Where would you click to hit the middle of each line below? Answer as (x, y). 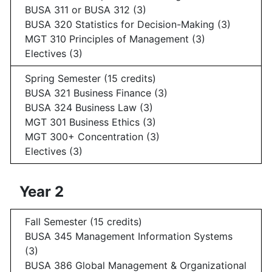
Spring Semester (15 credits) (90, 79)
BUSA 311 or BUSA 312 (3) (86, 10)
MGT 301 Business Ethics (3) (90, 122)
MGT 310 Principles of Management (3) (115, 39)
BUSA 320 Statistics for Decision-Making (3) (128, 25)
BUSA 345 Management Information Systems (129, 236)
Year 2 (42, 192)
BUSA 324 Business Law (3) (89, 108)
